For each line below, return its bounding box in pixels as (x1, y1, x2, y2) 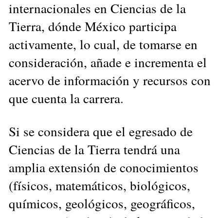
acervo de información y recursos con (9, 71, 211, 89)
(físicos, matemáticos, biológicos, (9, 176, 190, 194)
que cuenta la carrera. (9, 89, 124, 107)
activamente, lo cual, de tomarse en (9, 35, 198, 53)
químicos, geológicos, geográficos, (9, 194, 195, 212)
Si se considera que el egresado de (9, 122, 193, 140)
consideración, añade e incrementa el (9, 53, 207, 71)
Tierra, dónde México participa (9, 17, 177, 35)
